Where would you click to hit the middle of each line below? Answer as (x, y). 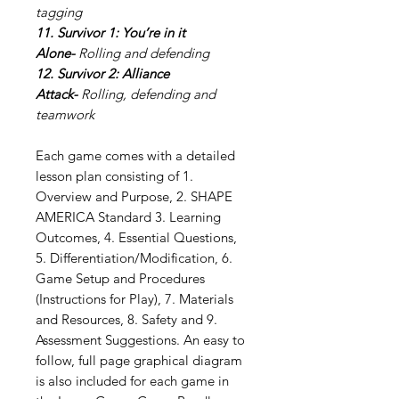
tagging (59, 12)
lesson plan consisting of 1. (114, 176)
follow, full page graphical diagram (139, 361)
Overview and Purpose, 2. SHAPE (134, 197)
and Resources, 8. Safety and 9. (126, 320)
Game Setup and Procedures (120, 279)
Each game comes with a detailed (135, 156)
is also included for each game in (132, 381)
